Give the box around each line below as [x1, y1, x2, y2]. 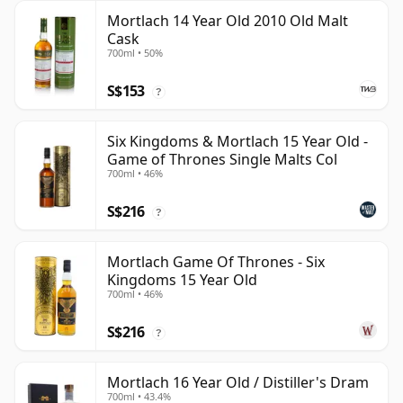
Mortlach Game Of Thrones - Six [107, 252, 325, 273]
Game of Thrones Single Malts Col [107, 149, 337, 170]
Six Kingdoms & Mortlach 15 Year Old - [107, 131, 368, 152]
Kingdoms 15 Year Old [107, 270, 257, 291]
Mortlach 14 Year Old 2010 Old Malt [107, 11, 348, 31]
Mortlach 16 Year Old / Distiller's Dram [107, 372, 369, 393]
